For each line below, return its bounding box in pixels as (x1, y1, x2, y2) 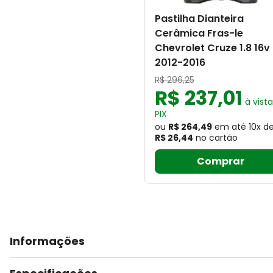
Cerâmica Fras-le (155, 26, 243, 40)
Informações (10, 233, 85, 249)
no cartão (196, 132, 238, 144)
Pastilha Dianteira (155, 12, 244, 26)
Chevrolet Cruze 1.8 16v (155, 41, 270, 55)
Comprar (197, 154, 244, 168)
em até (214, 121, 246, 133)
